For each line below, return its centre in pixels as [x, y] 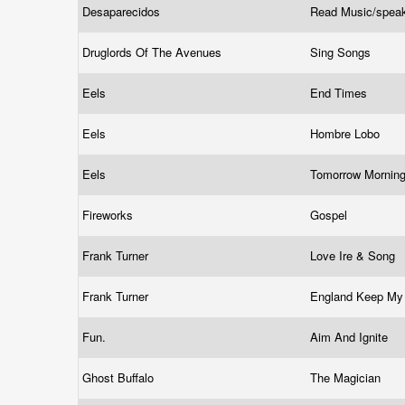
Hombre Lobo [347, 133]
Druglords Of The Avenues [154, 52]
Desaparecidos [123, 11]
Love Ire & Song [354, 255]
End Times [340, 93]
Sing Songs [342, 52]
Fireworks [109, 215]
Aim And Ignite [351, 337]
